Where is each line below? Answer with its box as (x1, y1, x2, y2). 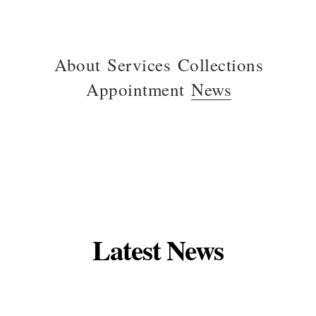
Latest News (92, 229, 224, 269)
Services (107, 53, 171, 77)
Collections (177, 53, 263, 77)
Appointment (86, 78, 185, 102)
